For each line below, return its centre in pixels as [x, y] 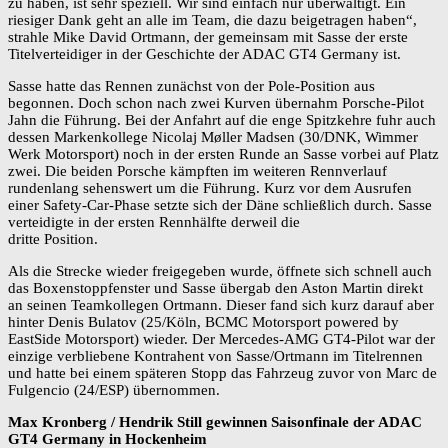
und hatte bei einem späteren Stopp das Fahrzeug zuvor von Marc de [222, 373]
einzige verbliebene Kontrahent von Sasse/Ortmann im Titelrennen [215, 356]
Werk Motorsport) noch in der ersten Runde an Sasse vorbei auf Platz [223, 154]
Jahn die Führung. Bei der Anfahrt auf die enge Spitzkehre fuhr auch [222, 120]
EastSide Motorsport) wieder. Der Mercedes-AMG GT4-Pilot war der [221, 339]
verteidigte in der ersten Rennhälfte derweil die [154, 222]
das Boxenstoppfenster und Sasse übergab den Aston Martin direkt [215, 288]
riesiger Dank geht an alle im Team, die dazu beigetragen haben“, [212, 20]
